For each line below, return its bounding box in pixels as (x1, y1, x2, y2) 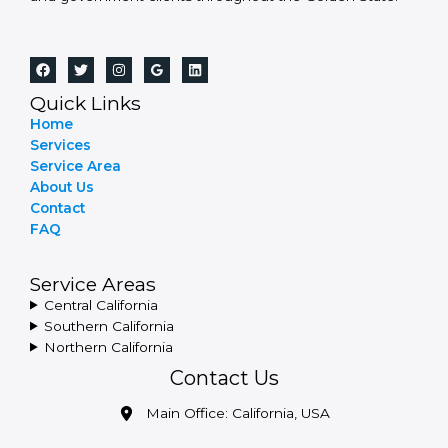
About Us (30, 178, 94, 195)
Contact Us (169, 365, 279, 390)
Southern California (44, 317, 175, 334)
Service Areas (30, 271, 156, 296)
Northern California (44, 338, 174, 355)
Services (30, 136, 91, 153)
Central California (44, 296, 159, 313)
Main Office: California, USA (145, 404, 330, 421)
